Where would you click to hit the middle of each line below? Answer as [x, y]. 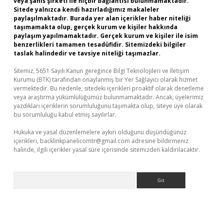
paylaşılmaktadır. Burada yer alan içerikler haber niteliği [102, 18]
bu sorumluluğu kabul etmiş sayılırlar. [65, 115]
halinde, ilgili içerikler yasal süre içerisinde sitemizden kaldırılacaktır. [107, 150]
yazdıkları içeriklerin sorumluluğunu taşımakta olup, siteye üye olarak [108, 106]
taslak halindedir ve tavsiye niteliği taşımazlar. [87, 53]
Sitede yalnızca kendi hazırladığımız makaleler [86, 9]
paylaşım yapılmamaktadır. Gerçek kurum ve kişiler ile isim [106, 36]
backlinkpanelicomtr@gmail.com [85, 141]
